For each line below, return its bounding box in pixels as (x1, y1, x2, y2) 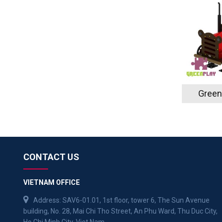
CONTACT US (23, 152, 79, 163)
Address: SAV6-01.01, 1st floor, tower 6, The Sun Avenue (33, 196, 210, 205)
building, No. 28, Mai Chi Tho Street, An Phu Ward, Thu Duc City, (23, 207, 218, 216)
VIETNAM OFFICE (23, 178, 80, 187)
